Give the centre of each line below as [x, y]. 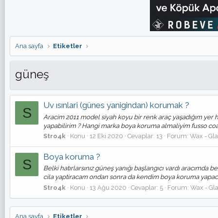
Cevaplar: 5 [147, 187]
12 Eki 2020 [106, 136]
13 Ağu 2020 [108, 187]
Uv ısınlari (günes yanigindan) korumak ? [116, 105]
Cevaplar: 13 [145, 136]
